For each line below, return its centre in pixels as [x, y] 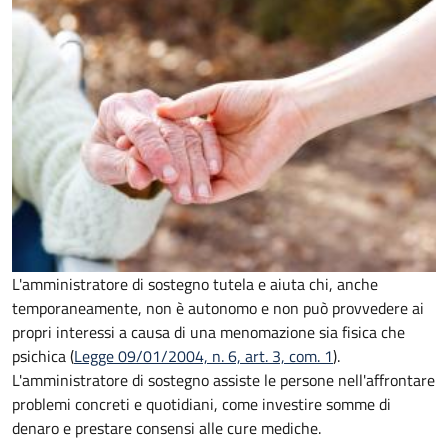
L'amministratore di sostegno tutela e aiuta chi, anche [195, 284]
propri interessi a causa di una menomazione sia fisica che [208, 332]
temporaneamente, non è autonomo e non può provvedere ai [218, 308]
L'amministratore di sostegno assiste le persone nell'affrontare [223, 380]
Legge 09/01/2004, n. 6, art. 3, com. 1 [203, 356]
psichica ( [43, 356]
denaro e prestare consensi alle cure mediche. [166, 428]
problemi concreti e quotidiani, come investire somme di [201, 404]
